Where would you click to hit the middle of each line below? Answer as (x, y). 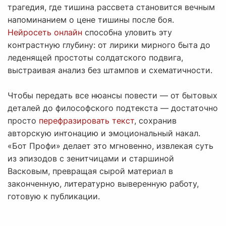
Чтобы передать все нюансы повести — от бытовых (112, 96)
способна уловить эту (127, 33)
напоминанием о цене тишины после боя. (91, 20)
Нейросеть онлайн (45, 33)
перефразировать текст (87, 121)
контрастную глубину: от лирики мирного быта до (109, 45)
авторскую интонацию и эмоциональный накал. (104, 133)
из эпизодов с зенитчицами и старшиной (91, 159)
